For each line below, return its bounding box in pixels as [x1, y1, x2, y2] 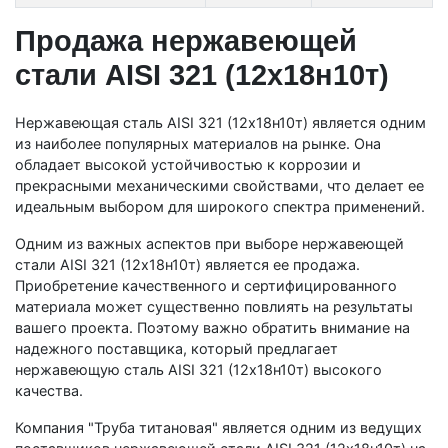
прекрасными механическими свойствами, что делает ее [15, 176, 424, 194]
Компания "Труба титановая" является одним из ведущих [15, 418, 422, 436]
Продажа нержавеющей [15, 24, 357, 57]
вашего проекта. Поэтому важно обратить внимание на [15, 318, 410, 336]
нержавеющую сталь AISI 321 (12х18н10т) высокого [15, 360, 382, 378]
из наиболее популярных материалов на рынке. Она [15, 134, 381, 152]
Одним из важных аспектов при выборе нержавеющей [15, 234, 404, 252]
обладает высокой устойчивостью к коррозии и [15, 155, 361, 173]
